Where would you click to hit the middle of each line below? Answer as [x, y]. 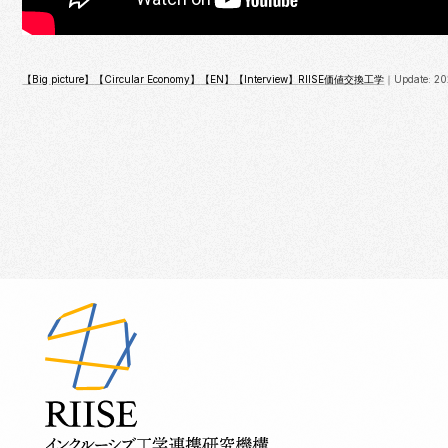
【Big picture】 [58, 79]
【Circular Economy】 [147, 79]
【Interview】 [266, 79]
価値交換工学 [354, 79]
